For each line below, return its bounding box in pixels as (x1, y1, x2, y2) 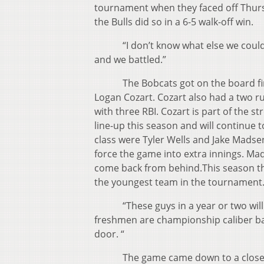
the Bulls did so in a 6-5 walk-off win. (94, 15, 253, 29)
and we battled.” (94, 53, 194, 67)
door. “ (94, 227, 124, 241)
